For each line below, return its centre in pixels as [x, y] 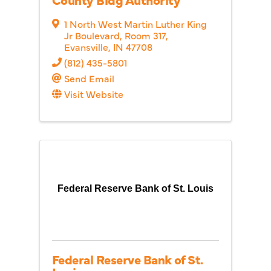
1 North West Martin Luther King [135, 24]
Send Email [89, 78]
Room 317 [145, 35]
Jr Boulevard [92, 35]
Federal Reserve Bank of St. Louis [135, 188]
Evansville [86, 47]
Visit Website [94, 94]
